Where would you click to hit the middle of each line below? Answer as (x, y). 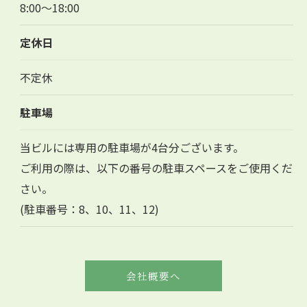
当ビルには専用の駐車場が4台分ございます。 (132, 147)
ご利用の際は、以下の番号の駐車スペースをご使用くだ (156, 168)
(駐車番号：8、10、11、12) (89, 209)
